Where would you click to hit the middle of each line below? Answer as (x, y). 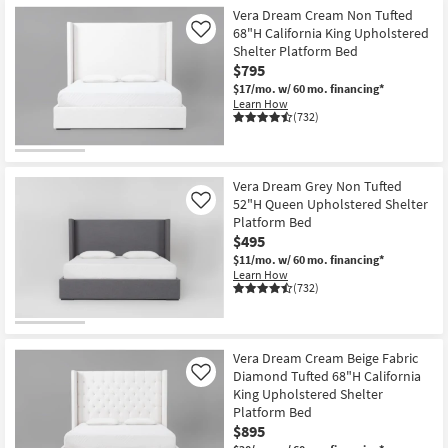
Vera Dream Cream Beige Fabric (325, 357)
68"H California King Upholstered (331, 32)
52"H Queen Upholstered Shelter (330, 204)
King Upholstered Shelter (308, 393)
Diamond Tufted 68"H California (327, 375)
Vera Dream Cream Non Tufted (323, 14)
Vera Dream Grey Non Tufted (317, 186)
